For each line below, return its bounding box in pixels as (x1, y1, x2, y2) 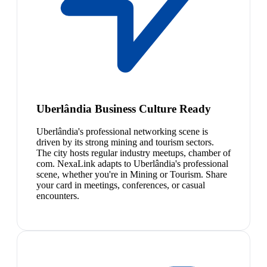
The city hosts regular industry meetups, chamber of (36, 148, 231, 159)
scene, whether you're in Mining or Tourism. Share (36, 169, 227, 180)
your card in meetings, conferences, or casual (36, 180, 205, 191)
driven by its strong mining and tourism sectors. (36, 137, 214, 148)
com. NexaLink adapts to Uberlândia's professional (36, 159, 228, 169)
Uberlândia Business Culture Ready (36, 102, 211, 115)
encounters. (36, 191, 79, 201)
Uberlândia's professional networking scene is (36, 126, 208, 137)
